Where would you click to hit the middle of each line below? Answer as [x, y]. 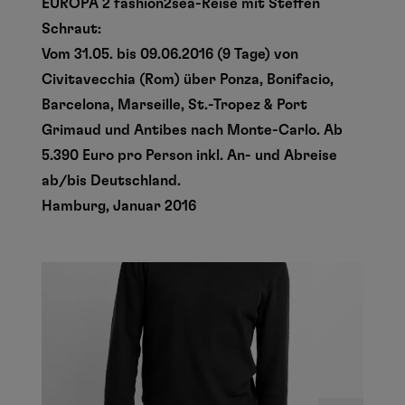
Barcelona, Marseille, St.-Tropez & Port [175, 105]
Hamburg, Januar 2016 [119, 206]
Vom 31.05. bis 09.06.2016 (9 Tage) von [170, 54]
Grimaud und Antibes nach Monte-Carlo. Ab [193, 130]
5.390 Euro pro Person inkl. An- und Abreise [190, 155]
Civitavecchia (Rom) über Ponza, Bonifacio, [188, 80]
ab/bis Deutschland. [112, 181]
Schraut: [72, 29]
